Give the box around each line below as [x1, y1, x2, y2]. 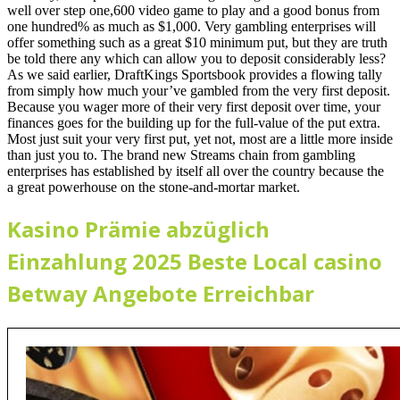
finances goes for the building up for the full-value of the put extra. [7, 114, 380, 130]
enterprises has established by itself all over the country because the [7, 162, 384, 179]
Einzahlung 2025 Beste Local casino [7, 246, 382, 276]
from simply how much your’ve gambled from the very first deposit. [7, 82, 390, 98]
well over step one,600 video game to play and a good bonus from [7, 2, 379, 18]
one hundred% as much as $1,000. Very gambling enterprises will [7, 18, 376, 34]
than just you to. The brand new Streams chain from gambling [7, 146, 355, 162]
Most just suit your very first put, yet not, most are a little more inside [7, 130, 393, 146]
